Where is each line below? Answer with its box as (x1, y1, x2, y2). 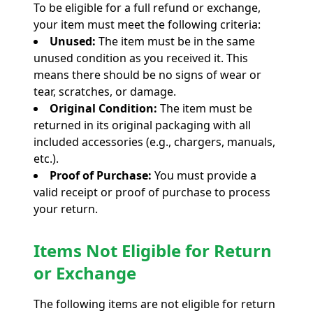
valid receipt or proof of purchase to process (34, 184, 270, 200)
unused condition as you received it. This (34, 50, 248, 66)
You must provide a (154, 167, 256, 183)
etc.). (34, 150, 59, 166)
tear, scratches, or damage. (34, 83, 176, 99)
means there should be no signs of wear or (34, 66, 261, 82)
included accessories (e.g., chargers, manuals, (34, 133, 275, 150)
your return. (34, 201, 98, 217)
